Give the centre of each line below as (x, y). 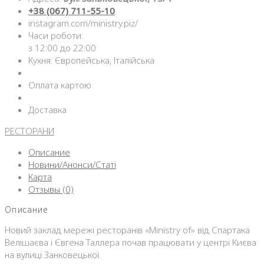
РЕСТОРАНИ (29, 131)
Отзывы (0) (51, 189)
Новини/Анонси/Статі (72, 165)
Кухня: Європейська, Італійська (91, 60)
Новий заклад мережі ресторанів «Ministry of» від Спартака (127, 230)
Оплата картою (60, 85)
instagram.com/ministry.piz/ (83, 23)
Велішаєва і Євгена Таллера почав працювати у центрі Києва (131, 242)
